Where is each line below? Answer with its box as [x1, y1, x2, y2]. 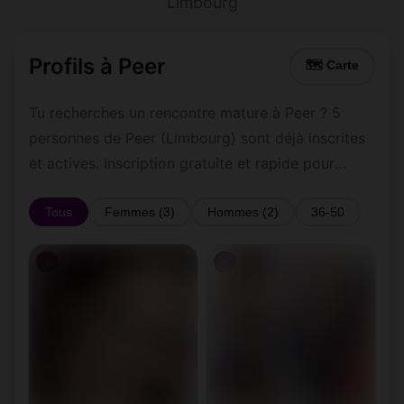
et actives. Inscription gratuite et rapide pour [29, 154, 335, 172]
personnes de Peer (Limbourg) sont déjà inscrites [29, 129, 365, 147]
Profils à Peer [29, 53, 166, 79]
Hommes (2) [207, 205, 279, 219]
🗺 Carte [306, 59, 359, 72]
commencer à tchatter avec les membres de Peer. [29, 179, 368, 197]
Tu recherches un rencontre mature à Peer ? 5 [29, 104, 341, 122]
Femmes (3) [105, 205, 175, 219]
